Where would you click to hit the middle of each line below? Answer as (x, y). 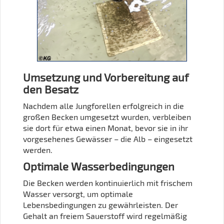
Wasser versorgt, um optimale (78, 193)
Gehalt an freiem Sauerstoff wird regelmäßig (105, 215)
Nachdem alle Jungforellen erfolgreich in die (103, 105)
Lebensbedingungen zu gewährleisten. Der (100, 204)
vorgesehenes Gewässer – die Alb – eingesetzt (108, 138)
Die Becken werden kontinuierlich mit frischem (108, 182)
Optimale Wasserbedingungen (99, 166)
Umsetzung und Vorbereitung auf (106, 77)
